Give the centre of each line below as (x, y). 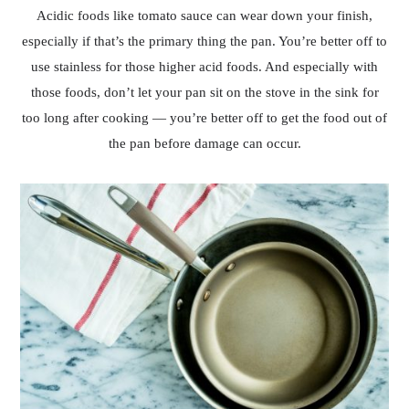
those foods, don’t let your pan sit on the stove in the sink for (204, 93)
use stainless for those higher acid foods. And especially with (204, 67)
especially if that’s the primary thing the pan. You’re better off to (204, 42)
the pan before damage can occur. (204, 144)
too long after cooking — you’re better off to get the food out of (204, 118)
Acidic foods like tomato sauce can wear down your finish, (204, 16)
